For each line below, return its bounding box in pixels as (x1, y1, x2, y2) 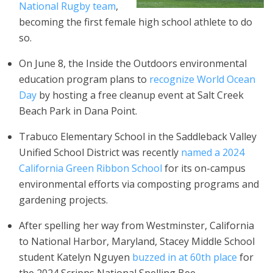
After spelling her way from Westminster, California (19, 219, 254, 232)
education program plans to (19, 73, 149, 86)
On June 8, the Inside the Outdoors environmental (19, 57, 247, 70)
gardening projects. (19, 193, 108, 207)
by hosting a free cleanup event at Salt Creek (37, 88, 244, 102)
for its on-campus (162, 161, 246, 175)
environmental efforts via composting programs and (19, 177, 259, 191)
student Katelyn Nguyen (19, 250, 132, 264)
